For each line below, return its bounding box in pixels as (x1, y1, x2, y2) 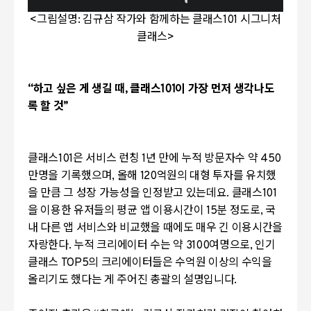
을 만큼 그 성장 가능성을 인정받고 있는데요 (28, 186, 227, 201)
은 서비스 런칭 (73, 151, 140, 166)
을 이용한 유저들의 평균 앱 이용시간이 (28, 203, 204, 218)
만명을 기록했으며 (28, 169, 112, 183)
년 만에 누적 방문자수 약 (145, 151, 258, 166)
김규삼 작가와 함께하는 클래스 (83, 12, 224, 27)
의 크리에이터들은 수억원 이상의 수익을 (88, 255, 272, 270)
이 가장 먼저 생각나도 (175, 82, 275, 96)
